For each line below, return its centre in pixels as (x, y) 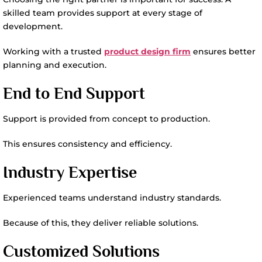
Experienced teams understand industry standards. (112, 198)
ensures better (223, 51)
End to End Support (74, 93)
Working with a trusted (54, 51)
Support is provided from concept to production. (106, 119)
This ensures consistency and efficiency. (87, 144)
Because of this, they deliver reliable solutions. (101, 223)
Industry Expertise (70, 172)
